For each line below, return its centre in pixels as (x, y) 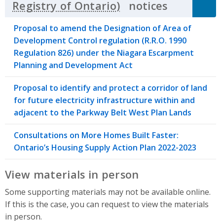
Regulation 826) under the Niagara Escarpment (104, 53)
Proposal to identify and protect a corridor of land (110, 88)
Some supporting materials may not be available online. (108, 192)
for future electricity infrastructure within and (104, 100)
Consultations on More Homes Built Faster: (96, 135)
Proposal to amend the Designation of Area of (103, 28)
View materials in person (72, 174)
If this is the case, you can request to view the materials (107, 204)
